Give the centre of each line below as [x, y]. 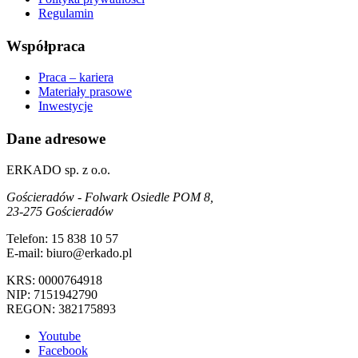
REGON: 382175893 [61, 308]
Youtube [60, 336]
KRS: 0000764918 [54, 280]
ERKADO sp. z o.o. [58, 169]
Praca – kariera [76, 77]
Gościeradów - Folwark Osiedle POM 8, [110, 197]
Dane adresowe [56, 138]
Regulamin [66, 14]
